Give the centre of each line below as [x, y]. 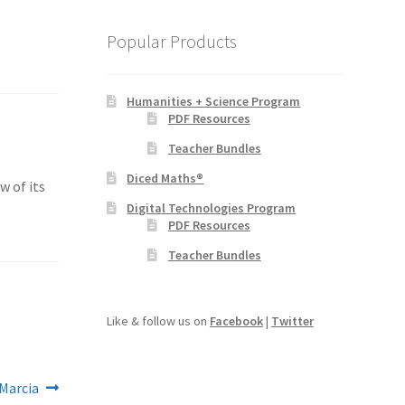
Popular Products [171, 42]
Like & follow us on [158, 320]
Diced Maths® [165, 179]
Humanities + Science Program [214, 102]
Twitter [292, 320]
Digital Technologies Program [212, 208]
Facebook [236, 320]
